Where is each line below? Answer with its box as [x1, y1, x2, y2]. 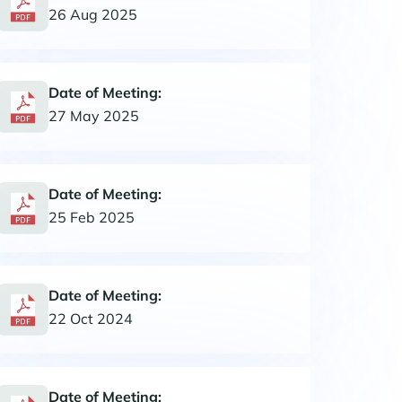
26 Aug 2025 [48, 4, 137, 23]
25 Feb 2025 [48, 207, 135, 226]
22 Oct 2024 [48, 309, 133, 328]
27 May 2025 [48, 106, 139, 125]
